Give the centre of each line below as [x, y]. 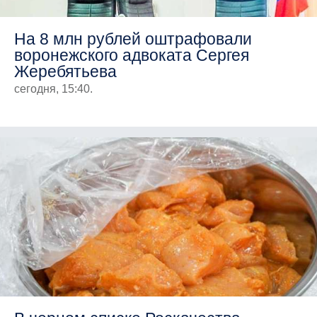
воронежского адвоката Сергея [132, 55]
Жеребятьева [65, 71]
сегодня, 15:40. [53, 88]
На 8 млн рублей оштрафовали [133, 39]
